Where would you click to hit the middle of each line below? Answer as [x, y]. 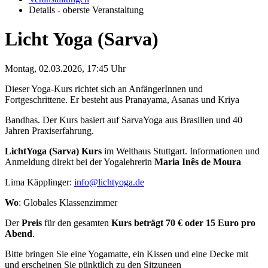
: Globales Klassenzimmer [68, 202]
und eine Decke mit [211, 254]
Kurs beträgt [138, 223]
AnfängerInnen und [166, 89]
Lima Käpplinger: [39, 182]
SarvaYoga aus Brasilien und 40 [182, 120]
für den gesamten [77, 223]
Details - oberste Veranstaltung [86, 10]
